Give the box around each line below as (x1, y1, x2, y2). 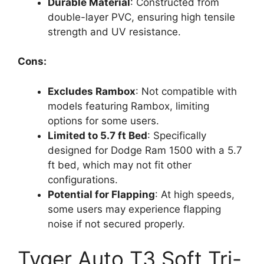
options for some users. (48, 114, 159, 127)
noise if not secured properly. (48, 217, 185, 230)
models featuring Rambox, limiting (48, 100, 209, 112)
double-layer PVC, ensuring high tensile (48, 11, 235, 23)
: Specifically (147, 129, 206, 141)
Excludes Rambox (48, 85, 136, 97)
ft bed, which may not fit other (48, 159, 192, 171)
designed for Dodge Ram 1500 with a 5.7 (48, 144, 242, 156)
